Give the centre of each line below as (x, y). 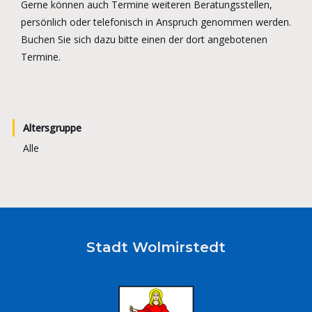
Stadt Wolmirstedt (156, 247)
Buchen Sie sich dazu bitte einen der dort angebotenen (144, 39)
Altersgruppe (52, 127)
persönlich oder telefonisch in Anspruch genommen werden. (156, 22)
